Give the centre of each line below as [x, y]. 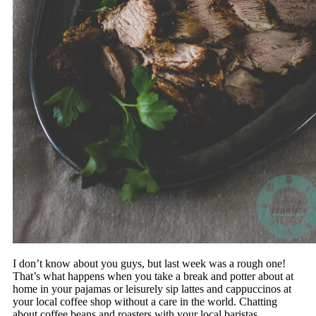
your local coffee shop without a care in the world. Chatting [145, 301]
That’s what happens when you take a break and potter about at [153, 276]
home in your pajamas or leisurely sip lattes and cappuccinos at [152, 288]
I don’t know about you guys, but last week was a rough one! [149, 263]
